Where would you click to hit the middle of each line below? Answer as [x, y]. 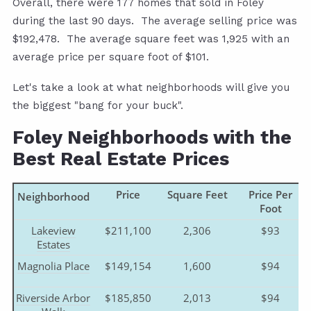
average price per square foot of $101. [111, 57]
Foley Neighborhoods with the [152, 137]
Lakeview [53, 230]
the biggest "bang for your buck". [98, 105]
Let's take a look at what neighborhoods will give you [151, 87]
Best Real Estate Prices [121, 159]
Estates [53, 244]
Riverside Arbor [53, 297]
